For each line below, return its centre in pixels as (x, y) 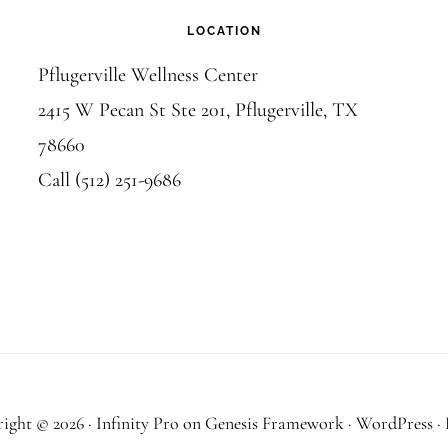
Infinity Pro (137, 423)
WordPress (394, 423)
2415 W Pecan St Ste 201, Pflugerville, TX (198, 110)
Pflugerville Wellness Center (148, 75)
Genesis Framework (274, 423)
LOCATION (224, 31)
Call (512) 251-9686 (110, 180)
